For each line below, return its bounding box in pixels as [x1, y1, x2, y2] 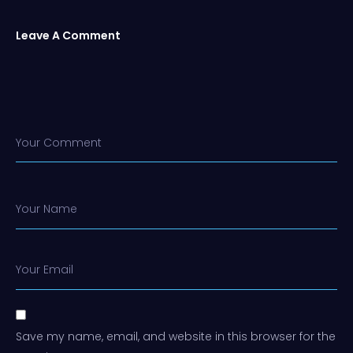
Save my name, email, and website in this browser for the [16, 329, 336, 345]
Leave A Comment [16, 28, 121, 44]
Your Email [16, 262, 73, 278]
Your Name [16, 201, 77, 217]
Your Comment [16, 135, 102, 151]
